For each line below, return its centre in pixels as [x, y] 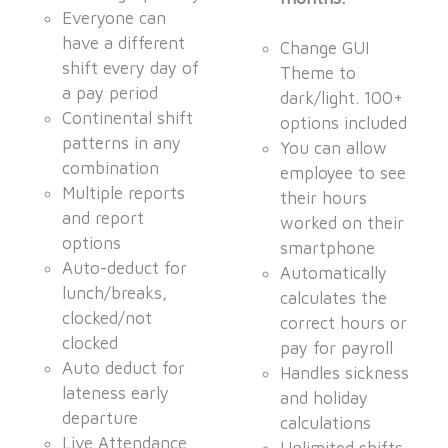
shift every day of [131, 68]
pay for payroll [337, 348]
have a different [124, 43]
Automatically [334, 273]
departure [100, 418]
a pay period [110, 93]
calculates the [334, 298]
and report [103, 218]
